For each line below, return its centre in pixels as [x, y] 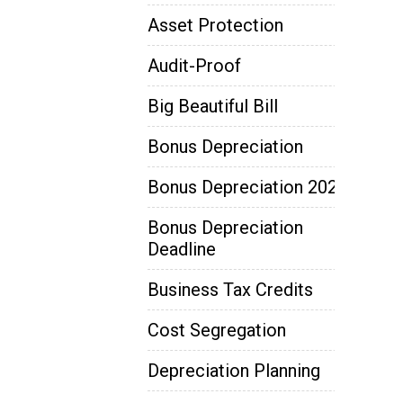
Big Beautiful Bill [213, 106]
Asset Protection [215, 25]
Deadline [182, 249]
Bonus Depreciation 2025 [247, 187]
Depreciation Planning [234, 370]
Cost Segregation [217, 330]
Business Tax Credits [230, 289]
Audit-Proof [194, 65]
